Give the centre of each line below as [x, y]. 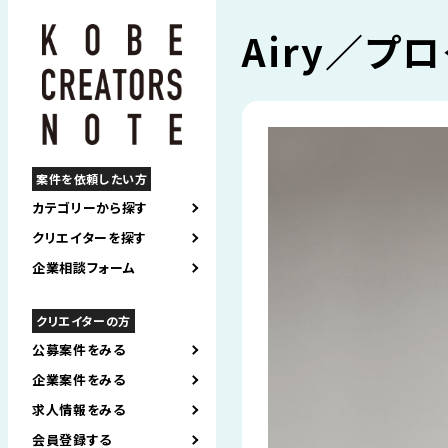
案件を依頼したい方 [92, 179]
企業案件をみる [79, 380]
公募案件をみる [79, 350]
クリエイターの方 [83, 321]
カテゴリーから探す [90, 208]
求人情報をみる [79, 410]
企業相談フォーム [84, 268]
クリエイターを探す [89, 238]
